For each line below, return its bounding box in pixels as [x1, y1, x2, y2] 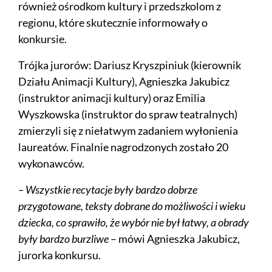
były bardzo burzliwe [18, 232, 109, 246]
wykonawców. [18, 157, 84, 171]
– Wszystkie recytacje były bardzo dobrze [18, 183, 197, 197]
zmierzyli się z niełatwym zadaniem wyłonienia [18, 124, 238, 138]
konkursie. [18, 32, 67, 46]
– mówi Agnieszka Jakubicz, [109, 232, 240, 246]
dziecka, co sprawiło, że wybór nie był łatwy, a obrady [18, 216, 249, 229]
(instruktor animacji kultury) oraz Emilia [18, 91, 205, 105]
